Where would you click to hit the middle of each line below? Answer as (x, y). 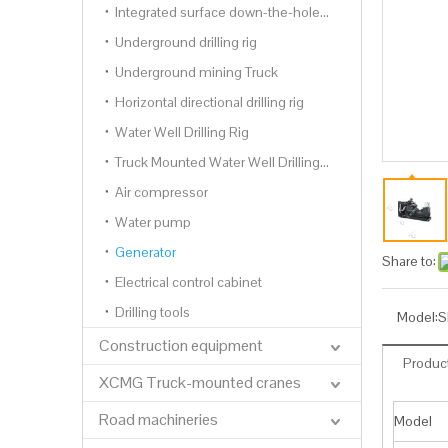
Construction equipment (181, 345)
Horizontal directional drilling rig (209, 102)
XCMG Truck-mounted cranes (200, 382)
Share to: (409, 261)
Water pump (153, 222)
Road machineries (158, 419)
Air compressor (161, 192)
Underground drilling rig (186, 42)
